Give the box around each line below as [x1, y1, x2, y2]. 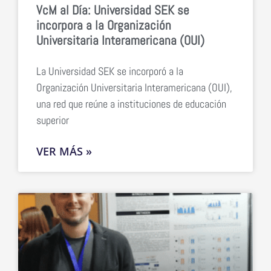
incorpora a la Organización [36, 16, 171, 33]
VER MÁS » [36, 143, 92, 158]
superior [36, 113, 69, 127]
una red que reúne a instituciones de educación [36, 96, 226, 111]
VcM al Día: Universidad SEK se [36, 1, 189, 18]
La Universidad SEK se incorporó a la [36, 64, 183, 78]
